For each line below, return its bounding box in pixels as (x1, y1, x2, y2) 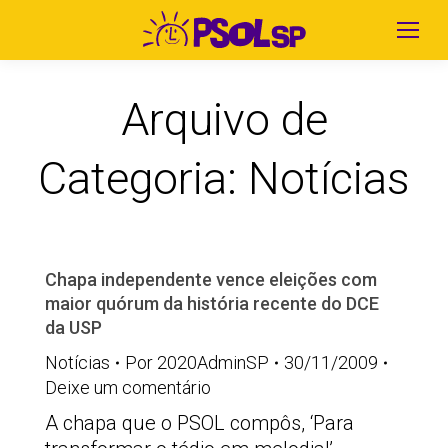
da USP (45, 317, 102, 338)
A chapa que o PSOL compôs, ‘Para (45, 411, 354, 435)
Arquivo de (120, 93, 328, 146)
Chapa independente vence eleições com (45, 269, 377, 290)
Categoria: (38, 152, 248, 205)
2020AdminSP (157, 352, 269, 373)
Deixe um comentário (45, 377, 211, 398)
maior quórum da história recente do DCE (45, 293, 379, 314)
